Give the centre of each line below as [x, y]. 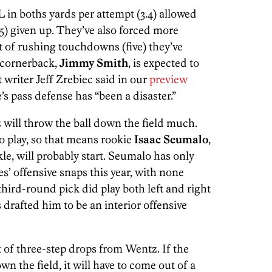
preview [168, 79]
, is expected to [164, 63]
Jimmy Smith [94, 63]
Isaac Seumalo [171, 139]
